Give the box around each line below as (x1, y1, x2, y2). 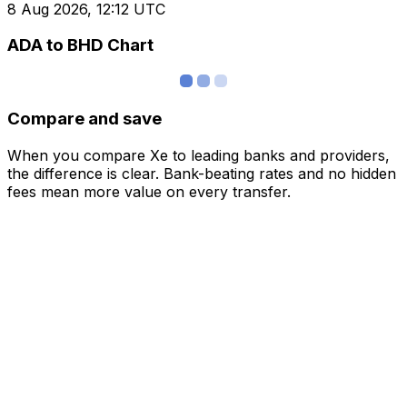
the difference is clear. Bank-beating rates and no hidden (7, 164, 396, 183)
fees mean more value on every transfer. (7, 182, 291, 201)
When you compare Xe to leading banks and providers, (7, 145, 390, 164)
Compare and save (7, 107, 162, 129)
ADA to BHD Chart (7, 35, 154, 56)
